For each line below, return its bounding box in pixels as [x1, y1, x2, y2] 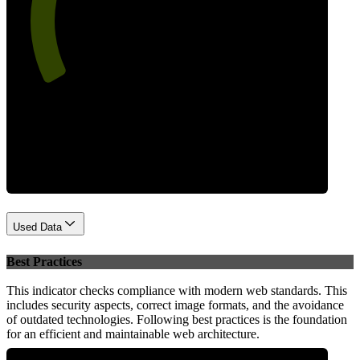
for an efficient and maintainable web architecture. [6, 327, 260, 342]
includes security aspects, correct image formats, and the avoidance [6, 298, 344, 313]
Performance [76, 109, 259, 149]
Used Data [13, 220, 62, 233]
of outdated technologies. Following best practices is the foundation [6, 313, 347, 327]
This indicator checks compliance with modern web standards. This [6, 284, 347, 298]
